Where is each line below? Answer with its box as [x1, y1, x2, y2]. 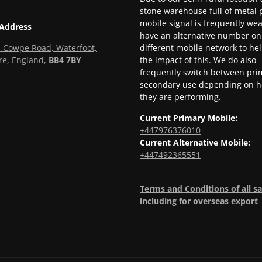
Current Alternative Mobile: [140, 136, 250, 148]
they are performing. [140, 91, 221, 102]
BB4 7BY [49, 54, 81, 65]
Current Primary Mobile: [140, 112, 237, 123]
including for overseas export [140, 195, 258, 206]
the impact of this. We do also [140, 54, 256, 65]
